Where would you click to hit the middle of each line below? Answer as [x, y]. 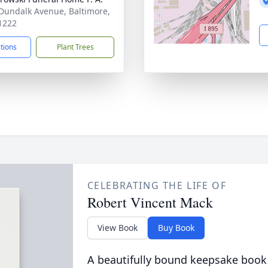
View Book [117, 228]
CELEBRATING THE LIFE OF [157, 185]
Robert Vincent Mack [150, 202]
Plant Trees [75, 47]
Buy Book [176, 228]
